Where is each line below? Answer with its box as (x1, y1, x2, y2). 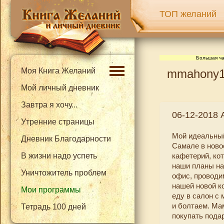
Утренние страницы (21, 117, 94, 126)
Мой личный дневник (21, 83, 99, 92)
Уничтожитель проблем (21, 168, 106, 177)
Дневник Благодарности (21, 134, 111, 143)
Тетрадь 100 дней (21, 202, 86, 211)
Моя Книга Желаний (21, 66, 95, 75)
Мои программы (21, 185, 81, 194)
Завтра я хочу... (21, 100, 77, 109)
